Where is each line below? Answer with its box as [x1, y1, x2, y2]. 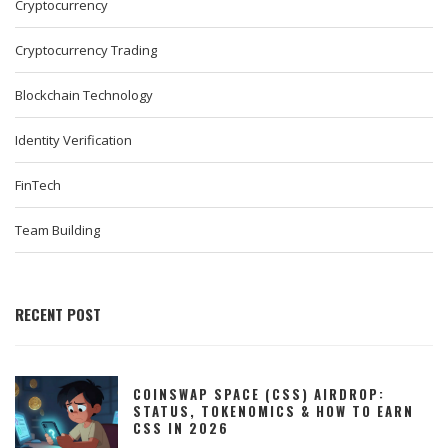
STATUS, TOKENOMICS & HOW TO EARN [133, 401, 414, 422]
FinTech [15, 176, 61, 195]
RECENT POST [15, 303, 101, 326]
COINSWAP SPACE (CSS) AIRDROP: [133, 384, 385, 405]
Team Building [15, 221, 100, 240]
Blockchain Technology [15, 86, 153, 105]
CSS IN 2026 [133, 418, 229, 439]
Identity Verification [15, 131, 132, 150]
